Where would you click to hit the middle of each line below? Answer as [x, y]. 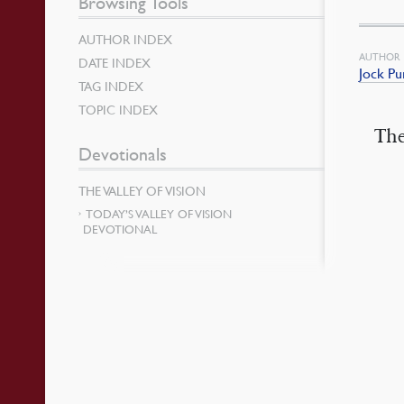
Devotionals [123, 154]
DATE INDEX [115, 62]
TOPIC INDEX [119, 109]
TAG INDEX [111, 86]
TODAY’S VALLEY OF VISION [159, 214]
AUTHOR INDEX [126, 39]
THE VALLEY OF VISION [142, 190]
